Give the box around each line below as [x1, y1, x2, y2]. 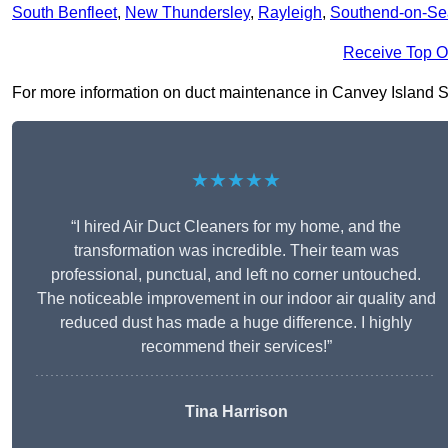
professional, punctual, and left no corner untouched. [51, 266, 421, 284]
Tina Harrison [184, 403, 288, 421]
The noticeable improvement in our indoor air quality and [36, 290, 436, 308]
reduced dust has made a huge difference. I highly [60, 314, 412, 332]
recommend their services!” [140, 338, 332, 356]
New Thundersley [125, 4, 250, 22]
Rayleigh [258, 4, 322, 22]
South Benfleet [12, 4, 117, 22]
